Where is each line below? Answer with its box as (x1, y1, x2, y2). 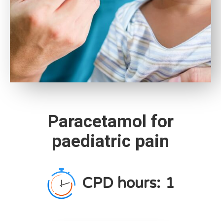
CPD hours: (82, 174, 160, 193)
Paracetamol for (47, 111, 174, 132)
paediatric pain (52, 131, 169, 151)
